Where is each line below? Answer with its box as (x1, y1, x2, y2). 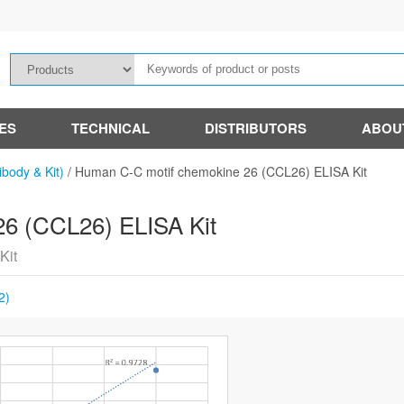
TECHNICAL (71, 118, 150, 138)
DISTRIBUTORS (205, 118, 307, 138)
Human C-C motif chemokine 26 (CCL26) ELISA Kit (75, 162, 367, 180)
